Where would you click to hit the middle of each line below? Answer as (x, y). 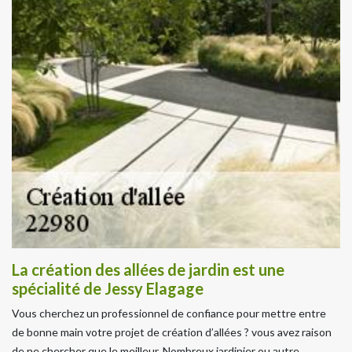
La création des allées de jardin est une (148, 269)
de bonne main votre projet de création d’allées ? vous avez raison (172, 332)
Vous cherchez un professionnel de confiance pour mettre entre (169, 313)
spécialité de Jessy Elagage (108, 288)
